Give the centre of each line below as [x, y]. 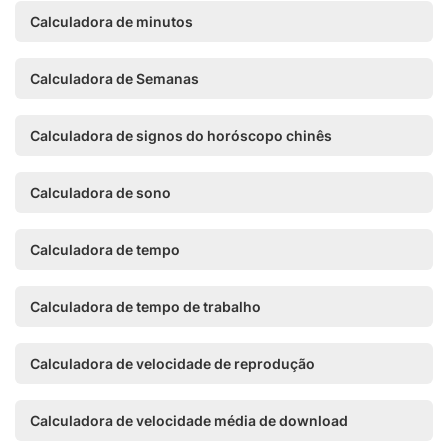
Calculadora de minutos [111, 21]
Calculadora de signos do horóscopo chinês [181, 135]
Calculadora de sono [100, 192]
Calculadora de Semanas [114, 78]
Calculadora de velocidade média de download [189, 420]
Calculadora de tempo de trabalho [145, 306]
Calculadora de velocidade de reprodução [172, 363]
